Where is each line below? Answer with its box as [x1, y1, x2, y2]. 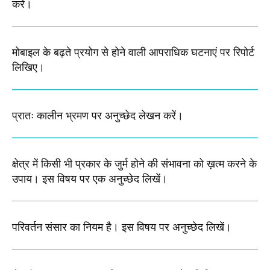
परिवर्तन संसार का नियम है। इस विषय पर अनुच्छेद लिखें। [12, 221, 231, 234]
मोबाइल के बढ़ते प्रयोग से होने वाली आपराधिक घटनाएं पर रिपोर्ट [12, 46, 254, 59]
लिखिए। [12, 61, 45, 74]
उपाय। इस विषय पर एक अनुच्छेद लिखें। [12, 173, 168, 186]
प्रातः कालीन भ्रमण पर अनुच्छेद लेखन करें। [12, 110, 183, 122]
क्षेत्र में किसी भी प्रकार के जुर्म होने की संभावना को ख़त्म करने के [12, 158, 257, 171]
